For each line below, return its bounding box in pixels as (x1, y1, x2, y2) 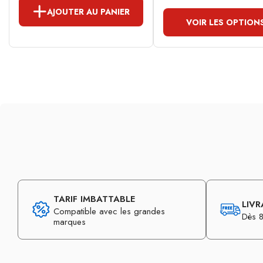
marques (53, 215, 86, 229)
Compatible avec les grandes (53, 205, 165, 218)
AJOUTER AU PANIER (47, 5, 130, 18)
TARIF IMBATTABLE (53, 193, 135, 206)
